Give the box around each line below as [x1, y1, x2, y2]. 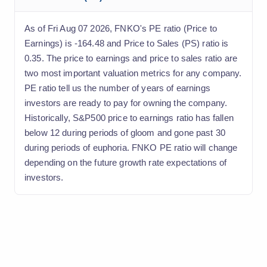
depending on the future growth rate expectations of [24, 157, 227, 167]
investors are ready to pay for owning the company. [24, 97, 228, 108]
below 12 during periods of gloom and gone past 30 [24, 127, 225, 138]
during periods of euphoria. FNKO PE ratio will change [24, 142, 238, 153]
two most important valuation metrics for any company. [24, 67, 242, 78]
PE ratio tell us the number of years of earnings [24, 82, 210, 93]
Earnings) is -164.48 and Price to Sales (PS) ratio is [24, 38, 229, 48]
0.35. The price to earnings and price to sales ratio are [24, 52, 237, 63]
